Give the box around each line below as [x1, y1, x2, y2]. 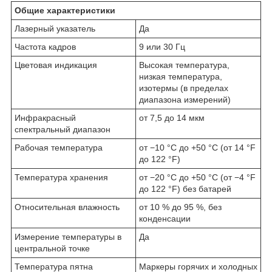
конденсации [139, 213, 191, 223]
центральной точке [15, 243, 90, 253]
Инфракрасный [15, 112, 76, 123]
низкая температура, [139, 71, 222, 81]
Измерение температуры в [15, 231, 121, 242]
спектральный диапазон [15, 124, 110, 134]
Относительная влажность [15, 202, 120, 212]
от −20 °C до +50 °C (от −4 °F [139, 172, 256, 182]
